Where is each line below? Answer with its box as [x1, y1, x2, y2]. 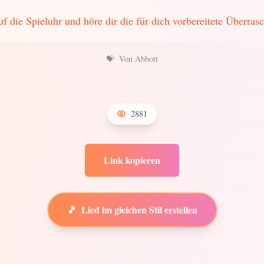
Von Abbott [119, 53, 158, 64]
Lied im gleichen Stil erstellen [81, 198, 197, 212]
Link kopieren [104, 153, 160, 167]
